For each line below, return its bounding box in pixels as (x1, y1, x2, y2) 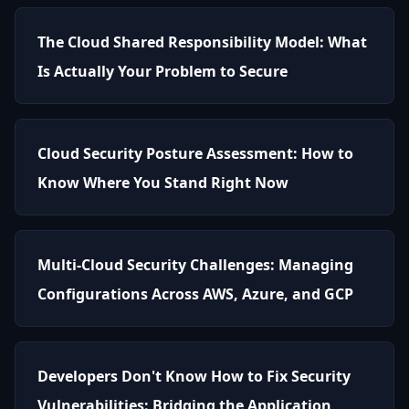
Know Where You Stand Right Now (37, 172, 288, 193)
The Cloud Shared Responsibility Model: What (37, 31, 367, 52)
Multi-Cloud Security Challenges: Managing (37, 254, 353, 275)
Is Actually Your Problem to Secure (37, 60, 288, 81)
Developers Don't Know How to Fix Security (37, 365, 351, 386)
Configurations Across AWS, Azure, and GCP (37, 283, 353, 304)
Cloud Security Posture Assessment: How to (37, 142, 353, 163)
